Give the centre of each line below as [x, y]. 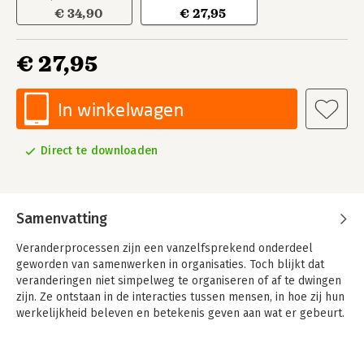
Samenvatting [62, 219]
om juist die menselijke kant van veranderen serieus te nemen [179, 346]
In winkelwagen [121, 109]
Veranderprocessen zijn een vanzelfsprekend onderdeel [165, 248]
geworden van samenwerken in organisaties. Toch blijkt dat [170, 264]
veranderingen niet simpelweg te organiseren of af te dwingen [179, 281]
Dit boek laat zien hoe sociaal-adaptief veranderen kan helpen [179, 329]
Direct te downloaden [100, 151]
